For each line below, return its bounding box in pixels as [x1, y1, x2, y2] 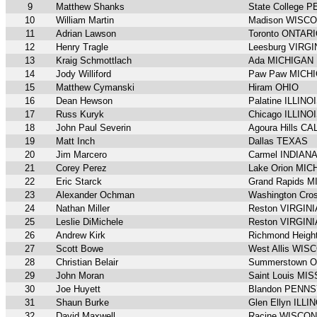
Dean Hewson [56, 96, 113, 107]
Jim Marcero [56, 149, 107, 161]
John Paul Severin [56, 122, 131, 134]
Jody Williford [56, 69, 111, 80]
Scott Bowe [56, 243, 103, 255]
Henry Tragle [56, 42, 108, 53]
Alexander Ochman [56, 190, 134, 201]
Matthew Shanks [56, 1, 125, 13]
